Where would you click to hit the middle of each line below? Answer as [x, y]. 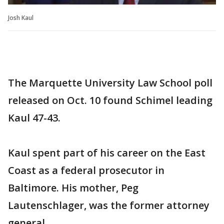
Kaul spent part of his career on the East [107, 153]
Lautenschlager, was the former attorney [109, 205]
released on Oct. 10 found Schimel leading [110, 100]
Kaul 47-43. [34, 118]
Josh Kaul [21, 18]
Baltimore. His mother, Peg [73, 188]
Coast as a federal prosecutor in [86, 170]
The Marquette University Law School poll [110, 83]
